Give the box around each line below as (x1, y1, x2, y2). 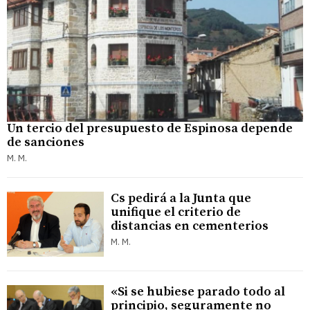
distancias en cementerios (111, 218, 268, 235)
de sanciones (7, 134, 84, 151)
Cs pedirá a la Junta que (111, 190, 251, 207)
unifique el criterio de (111, 204, 241, 221)
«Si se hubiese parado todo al (111, 283, 285, 300)
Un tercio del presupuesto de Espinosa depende (7, 120, 293, 137)
